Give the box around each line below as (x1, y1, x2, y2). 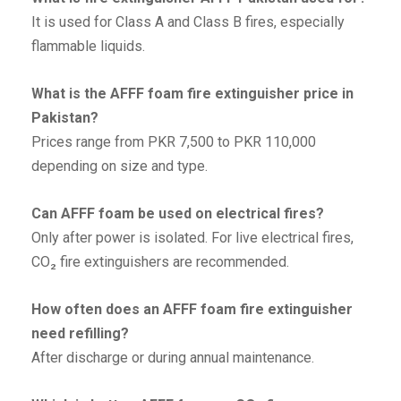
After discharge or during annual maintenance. (31, 349, 314, 367)
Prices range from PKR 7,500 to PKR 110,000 (31, 133, 316, 151)
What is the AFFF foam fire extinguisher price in (31, 85, 354, 103)
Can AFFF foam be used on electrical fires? (31, 205, 324, 223)
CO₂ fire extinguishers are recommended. (31, 253, 289, 271)
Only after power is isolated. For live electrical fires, (31, 229, 354, 247)
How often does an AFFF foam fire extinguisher (31, 301, 353, 319)
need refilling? (31, 325, 129, 343)
